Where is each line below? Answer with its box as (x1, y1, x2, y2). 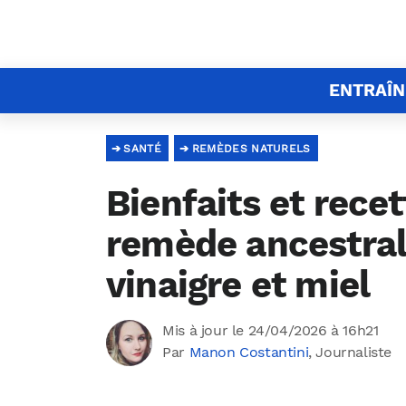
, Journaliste (308, 343, 392, 361)
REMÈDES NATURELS (191, 142, 311, 155)
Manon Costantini (188, 343, 309, 361)
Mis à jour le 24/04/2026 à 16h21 (162, 322, 379, 339)
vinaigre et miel (106, 264, 371, 306)
